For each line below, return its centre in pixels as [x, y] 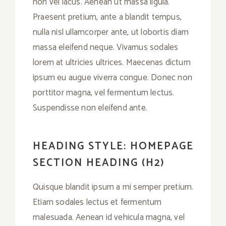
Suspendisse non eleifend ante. [90, 108]
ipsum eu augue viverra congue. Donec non [113, 78]
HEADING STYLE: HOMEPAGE [113, 147]
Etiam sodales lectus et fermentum [97, 203]
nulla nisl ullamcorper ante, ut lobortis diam [111, 33]
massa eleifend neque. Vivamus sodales [106, 48]
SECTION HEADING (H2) [99, 163]
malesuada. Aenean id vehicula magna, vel [109, 218]
